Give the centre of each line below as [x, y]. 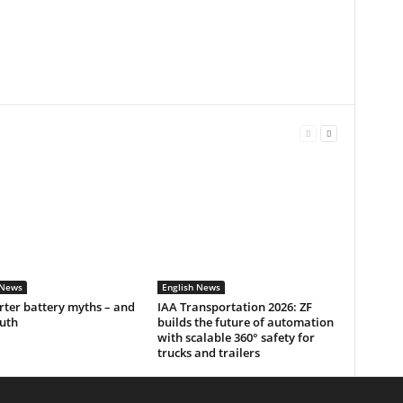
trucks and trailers [210, 353]
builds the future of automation [245, 322]
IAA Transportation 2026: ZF [234, 307]
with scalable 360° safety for [236, 338]
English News [191, 287]
